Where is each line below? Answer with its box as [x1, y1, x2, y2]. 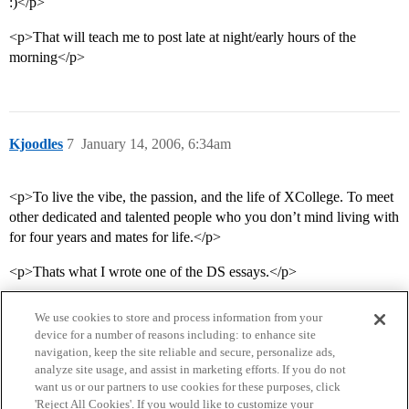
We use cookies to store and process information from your [35, 310, 323, 324]
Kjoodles [9, 136, 63, 152]
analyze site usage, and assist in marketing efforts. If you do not [35, 362, 347, 376]
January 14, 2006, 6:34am [81, 136, 231, 152]
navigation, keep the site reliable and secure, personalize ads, [35, 345, 336, 359]
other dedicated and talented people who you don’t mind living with [9, 209, 399, 225]
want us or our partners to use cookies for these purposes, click [35, 380, 341, 393]
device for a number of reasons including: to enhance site [35, 328, 317, 341]
